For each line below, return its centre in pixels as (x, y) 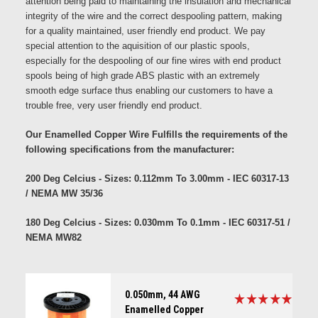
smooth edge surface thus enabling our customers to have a (149, 91)
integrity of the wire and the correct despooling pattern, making (153, 16)
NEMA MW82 (53, 237)
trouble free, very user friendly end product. (114, 105)
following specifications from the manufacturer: (130, 149)
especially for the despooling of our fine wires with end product (153, 61)
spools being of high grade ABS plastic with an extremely (142, 76)
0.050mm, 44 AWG (162, 295)
